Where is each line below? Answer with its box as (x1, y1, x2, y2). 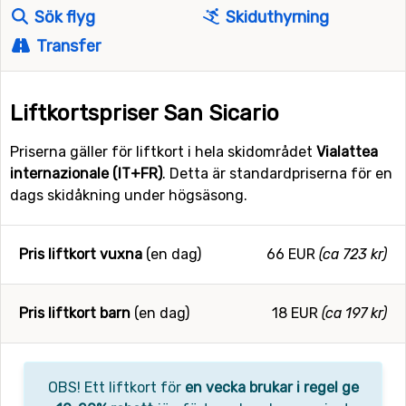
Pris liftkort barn (19, 304, 130, 322)
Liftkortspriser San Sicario (10, 101, 279, 126)
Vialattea (316, 143, 378, 160)
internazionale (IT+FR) (10, 165, 162, 182)
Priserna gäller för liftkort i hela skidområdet (10, 143, 316, 160)
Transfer (33, 36, 101, 56)
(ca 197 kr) (322, 304, 387, 322)
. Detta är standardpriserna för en (162, 165, 392, 182)
